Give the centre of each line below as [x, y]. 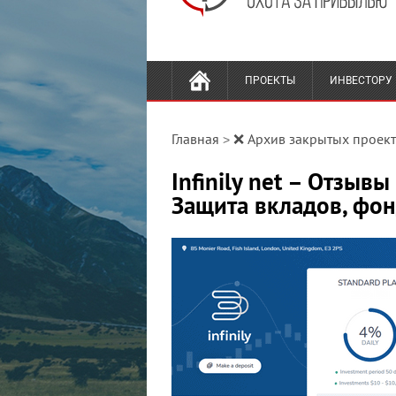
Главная [195, 139]
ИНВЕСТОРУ [361, 80]
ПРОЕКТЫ [270, 80]
